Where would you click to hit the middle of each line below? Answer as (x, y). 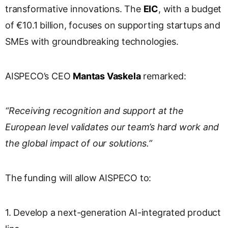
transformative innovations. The (74, 9)
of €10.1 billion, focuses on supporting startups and (113, 25)
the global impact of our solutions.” (79, 144)
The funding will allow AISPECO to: (78, 178)
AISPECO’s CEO (39, 76)
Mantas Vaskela (107, 76)
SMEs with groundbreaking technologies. (92, 42)
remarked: (163, 76)
